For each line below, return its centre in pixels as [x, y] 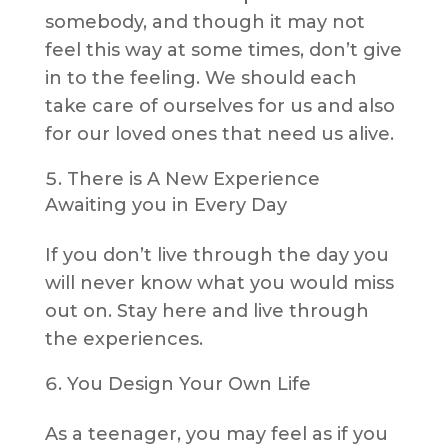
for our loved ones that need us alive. [221, 134]
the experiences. [126, 339]
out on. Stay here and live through [206, 311]
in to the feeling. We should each [200, 78]
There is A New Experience [193, 179]
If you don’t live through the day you [216, 255]
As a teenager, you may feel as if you [216, 434]
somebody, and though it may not [204, 22]
